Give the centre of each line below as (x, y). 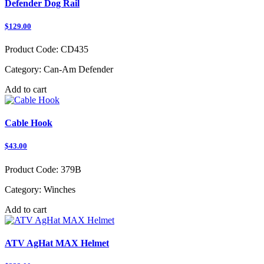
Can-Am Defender (77, 69)
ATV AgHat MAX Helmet (57, 243)
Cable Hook (29, 123)
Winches (58, 189)
